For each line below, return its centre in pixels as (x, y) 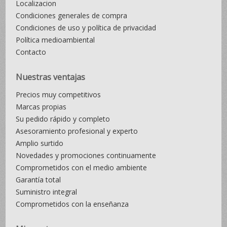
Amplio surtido (40, 143)
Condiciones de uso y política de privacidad (86, 28)
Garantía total (39, 180)
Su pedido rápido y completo (63, 119)
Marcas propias (41, 107)
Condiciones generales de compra (72, 15)
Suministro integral (47, 192)
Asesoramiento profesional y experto (77, 131)
